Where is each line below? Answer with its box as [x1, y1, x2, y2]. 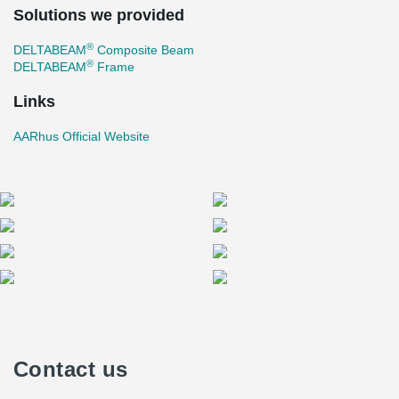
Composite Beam [94, 43, 194, 57]
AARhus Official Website [13, 129, 150, 143]
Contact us [13, 357, 128, 381]
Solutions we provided [13, 6, 184, 24]
